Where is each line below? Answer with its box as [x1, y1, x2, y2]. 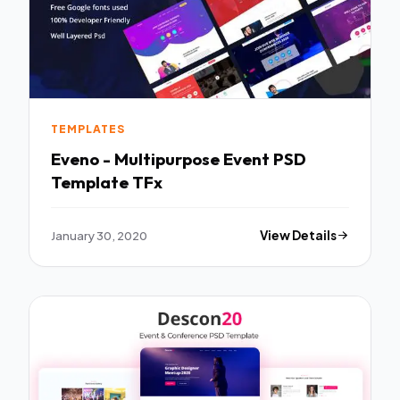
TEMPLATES [51, 122, 125, 137]
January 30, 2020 [51, 227, 147, 243]
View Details [260, 227, 337, 243]
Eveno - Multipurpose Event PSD [51, 147, 306, 170]
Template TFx [51, 171, 162, 193]
